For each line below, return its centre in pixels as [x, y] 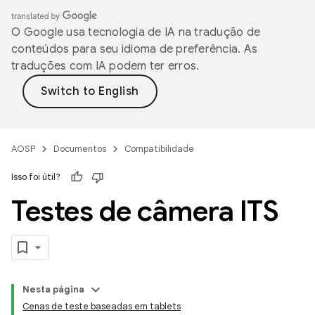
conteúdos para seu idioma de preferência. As [134, 49]
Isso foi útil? [36, 177]
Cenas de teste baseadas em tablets [102, 306]
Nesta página [53, 289]
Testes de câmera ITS [145, 211]
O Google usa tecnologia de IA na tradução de [136, 32]
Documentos [80, 149]
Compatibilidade [159, 149]
